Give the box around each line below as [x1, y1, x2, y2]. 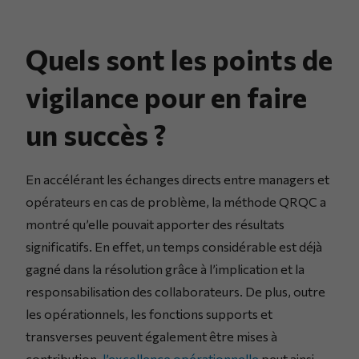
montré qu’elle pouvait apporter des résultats [26, 216, 284, 232]
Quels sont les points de [26, 41, 333, 76]
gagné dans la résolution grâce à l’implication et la [26, 260, 305, 276]
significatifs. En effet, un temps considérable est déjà [26, 238, 322, 254]
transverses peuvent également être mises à [26, 328, 277, 344]
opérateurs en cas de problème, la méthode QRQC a [26, 193, 326, 209]
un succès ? [26, 116, 167, 151]
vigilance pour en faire [26, 79, 307, 114]
